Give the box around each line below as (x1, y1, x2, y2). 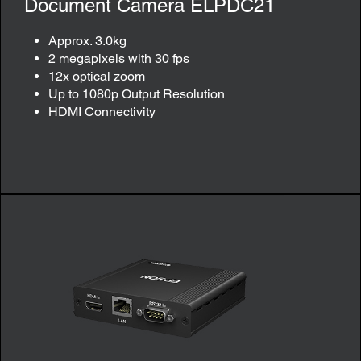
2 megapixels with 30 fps (48, 50, 189, 66)
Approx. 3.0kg (48, 32, 127, 48)
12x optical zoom (48, 68, 145, 84)
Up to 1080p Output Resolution (48, 85, 225, 102)
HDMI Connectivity (48, 103, 156, 119)
